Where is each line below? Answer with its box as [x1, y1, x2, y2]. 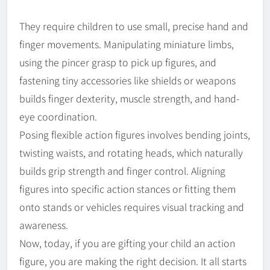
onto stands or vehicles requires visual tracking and [19, 199, 244, 214]
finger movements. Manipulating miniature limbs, [19, 36, 234, 51]
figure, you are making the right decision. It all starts [19, 253, 246, 268]
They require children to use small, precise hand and [19, 18, 248, 33]
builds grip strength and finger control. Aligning [19, 163, 225, 178]
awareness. [19, 217, 68, 232]
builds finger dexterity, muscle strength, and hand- [19, 90, 239, 105]
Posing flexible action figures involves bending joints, [19, 127, 250, 142]
